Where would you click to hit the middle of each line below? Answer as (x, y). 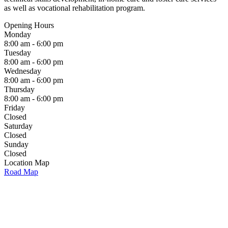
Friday (15, 108)
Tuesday (18, 53)
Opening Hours (29, 25)
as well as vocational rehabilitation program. (75, 8)
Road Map (21, 172)
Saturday (18, 126)
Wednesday (23, 71)
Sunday (16, 144)
